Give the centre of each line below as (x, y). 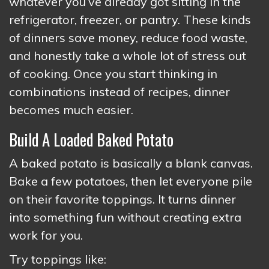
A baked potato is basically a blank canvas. (131, 163)
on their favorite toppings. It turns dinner (122, 199)
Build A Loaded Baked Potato (91, 139)
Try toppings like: (58, 259)
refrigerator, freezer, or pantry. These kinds (130, 20)
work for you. (46, 235)
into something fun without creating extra (125, 217)
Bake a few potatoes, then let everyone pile (131, 181)
